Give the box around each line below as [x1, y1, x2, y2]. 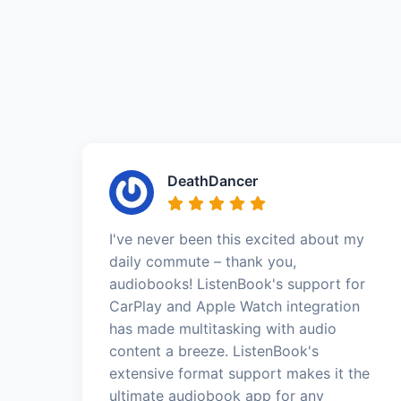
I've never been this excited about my [109, 230, 364, 248]
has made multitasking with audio [109, 320, 337, 337]
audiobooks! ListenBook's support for [109, 275, 365, 293]
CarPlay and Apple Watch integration [109, 297, 360, 315]
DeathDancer [167, 172, 258, 190]
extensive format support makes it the [109, 364, 370, 382]
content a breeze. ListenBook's [109, 342, 319, 360]
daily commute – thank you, [109, 252, 296, 270]
